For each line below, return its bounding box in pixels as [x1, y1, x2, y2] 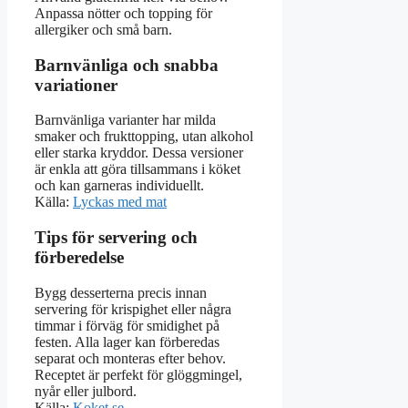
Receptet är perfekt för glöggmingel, [35, 366, 242, 382]
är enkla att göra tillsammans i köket [35, 161, 240, 178]
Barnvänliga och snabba [35, 55, 219, 75]
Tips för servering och [35, 228, 198, 248]
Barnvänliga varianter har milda [35, 112, 216, 128]
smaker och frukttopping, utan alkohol [35, 128, 253, 145]
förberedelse [35, 248, 124, 268]
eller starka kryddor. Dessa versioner [35, 145, 243, 161]
